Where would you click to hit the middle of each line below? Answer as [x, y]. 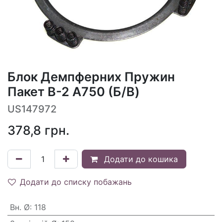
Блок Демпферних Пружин [91, 77]
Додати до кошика [140, 159]
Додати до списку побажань [76, 182]
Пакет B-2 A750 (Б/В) [74, 91]
